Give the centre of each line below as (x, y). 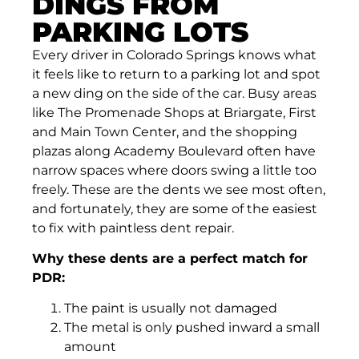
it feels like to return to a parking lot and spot (176, 74)
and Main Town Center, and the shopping (165, 131)
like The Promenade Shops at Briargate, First (174, 112)
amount (90, 347)
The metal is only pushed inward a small (192, 328)
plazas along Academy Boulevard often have (174, 151)
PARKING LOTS (140, 32)
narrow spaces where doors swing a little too (174, 170)
